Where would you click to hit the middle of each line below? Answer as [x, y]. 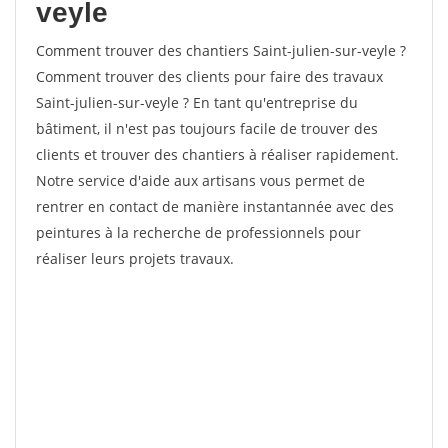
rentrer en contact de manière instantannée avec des [215, 206]
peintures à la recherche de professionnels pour [198, 232]
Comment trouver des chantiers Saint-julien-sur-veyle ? [221, 50]
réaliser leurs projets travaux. [135, 258]
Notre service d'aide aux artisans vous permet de [200, 180]
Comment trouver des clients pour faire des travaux [209, 76]
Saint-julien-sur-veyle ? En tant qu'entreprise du [197, 102]
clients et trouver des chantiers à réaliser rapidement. [217, 154]
